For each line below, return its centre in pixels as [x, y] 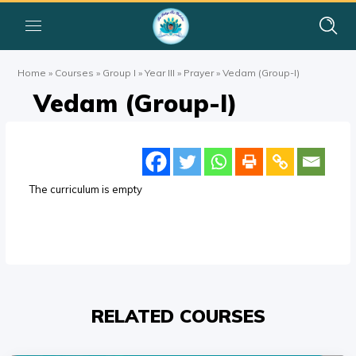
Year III [160, 72]
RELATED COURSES [178, 316]
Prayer [199, 72]
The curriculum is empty [86, 189]
